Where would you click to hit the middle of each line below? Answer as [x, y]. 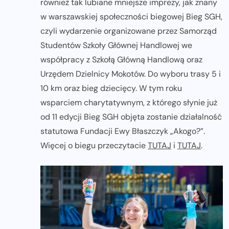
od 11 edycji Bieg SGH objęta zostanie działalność [131, 117]
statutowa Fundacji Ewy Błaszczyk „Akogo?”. [123, 131]
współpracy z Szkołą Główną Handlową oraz [121, 59]
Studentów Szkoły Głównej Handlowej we [116, 45]
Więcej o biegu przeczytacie [94, 145]
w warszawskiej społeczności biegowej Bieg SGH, [131, 16]
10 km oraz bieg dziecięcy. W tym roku [111, 88]
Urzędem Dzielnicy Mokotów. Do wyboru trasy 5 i [131, 74]
